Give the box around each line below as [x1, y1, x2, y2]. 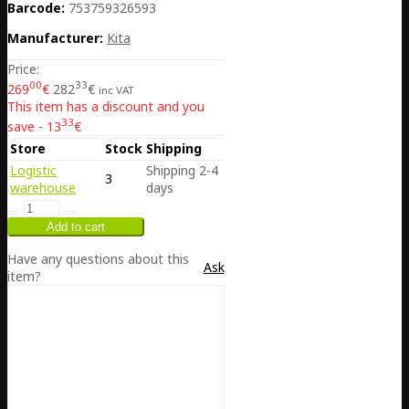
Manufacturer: [7, 29, 103, 47]
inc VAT [99, 83, 134, 98]
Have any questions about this [7, 249, 189, 267]
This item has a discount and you [7, 98, 204, 116]
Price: [7, 60, 39, 79]
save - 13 [7, 117, 61, 135]
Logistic [10, 161, 57, 179]
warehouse [10, 178, 76, 196]
